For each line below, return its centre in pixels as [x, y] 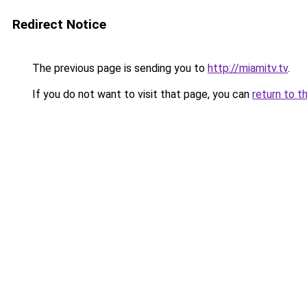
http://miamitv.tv [248, 68]
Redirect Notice [59, 24]
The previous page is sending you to [119, 68]
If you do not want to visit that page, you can [141, 94]
